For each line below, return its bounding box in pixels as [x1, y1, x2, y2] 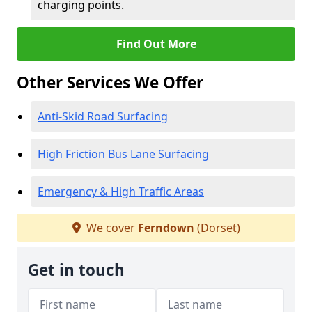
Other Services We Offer [17, 72, 203, 93]
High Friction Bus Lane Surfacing [38, 146, 209, 162]
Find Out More [116, 36, 196, 52]
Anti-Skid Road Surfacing [38, 109, 168, 124]
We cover [83, 220, 138, 235]
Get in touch [28, 259, 125, 281]
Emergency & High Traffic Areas [38, 184, 204, 199]
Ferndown [137, 220, 194, 235]
